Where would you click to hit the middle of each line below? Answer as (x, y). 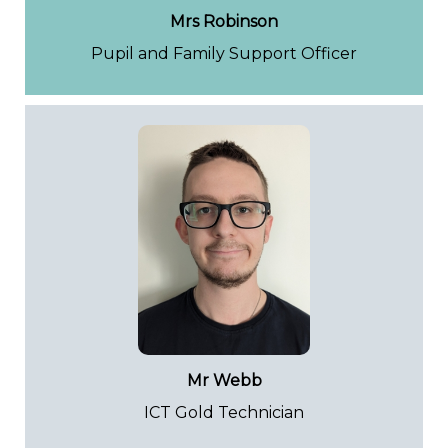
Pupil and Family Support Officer (224, 53)
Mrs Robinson (224, 21)
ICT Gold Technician (224, 412)
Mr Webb (224, 380)
